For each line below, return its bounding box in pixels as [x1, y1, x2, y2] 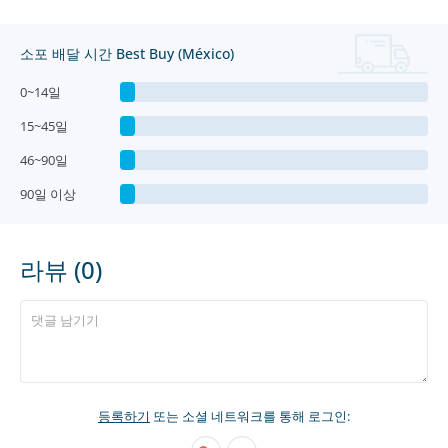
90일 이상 [20, 185, 76, 203]
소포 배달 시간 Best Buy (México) [20, 44, 234, 63]
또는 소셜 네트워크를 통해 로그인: [150, 407, 350, 425]
